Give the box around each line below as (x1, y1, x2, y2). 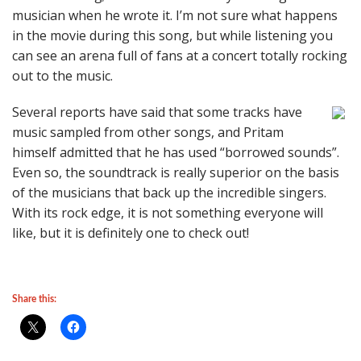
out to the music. (12, 67, 113, 85)
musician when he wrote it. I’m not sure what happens (12, 6, 338, 24)
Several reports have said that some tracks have (12, 103, 302, 121)
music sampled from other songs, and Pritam (12, 123, 284, 141)
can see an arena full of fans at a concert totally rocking (12, 47, 347, 64)
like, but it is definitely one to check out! (12, 224, 249, 242)
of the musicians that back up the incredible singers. (12, 184, 326, 201)
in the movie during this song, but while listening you (12, 27, 333, 44)
